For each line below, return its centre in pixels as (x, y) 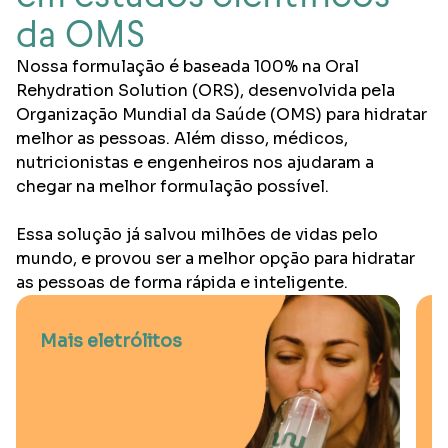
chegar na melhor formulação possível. (172, 187)
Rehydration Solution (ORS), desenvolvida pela (205, 91)
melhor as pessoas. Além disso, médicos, (182, 139)
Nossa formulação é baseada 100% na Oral (187, 67)
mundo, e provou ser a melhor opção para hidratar (215, 259)
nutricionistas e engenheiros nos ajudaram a (195, 163)
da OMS (80, 35)
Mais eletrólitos (111, 341)
